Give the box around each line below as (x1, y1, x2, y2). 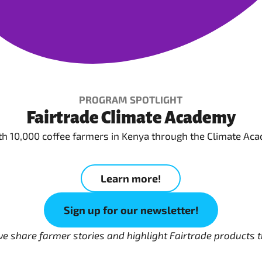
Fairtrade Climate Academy (26, 108, 236, 127)
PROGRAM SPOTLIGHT (79, 94, 183, 105)
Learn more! (101, 172, 161, 185)
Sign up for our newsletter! (64, 204, 198, 216)
